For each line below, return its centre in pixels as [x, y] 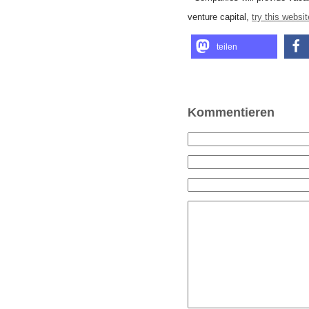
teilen [227, 47]
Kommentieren [231, 112]
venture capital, [220, 17]
